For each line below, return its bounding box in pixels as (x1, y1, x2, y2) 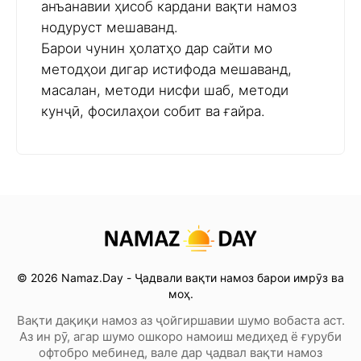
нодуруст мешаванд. (41, 19, 178, 36)
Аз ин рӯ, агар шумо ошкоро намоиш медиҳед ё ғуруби (19, 329, 342, 345)
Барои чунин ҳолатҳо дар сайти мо (41, 40, 272, 57)
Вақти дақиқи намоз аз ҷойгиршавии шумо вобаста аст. (16, 313, 345, 329)
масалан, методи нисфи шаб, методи (41, 82, 288, 99)
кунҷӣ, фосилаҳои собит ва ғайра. (41, 103, 265, 120)
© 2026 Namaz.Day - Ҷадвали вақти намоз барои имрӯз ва (17, 271, 344, 285)
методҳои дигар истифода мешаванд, (41, 61, 292, 78)
